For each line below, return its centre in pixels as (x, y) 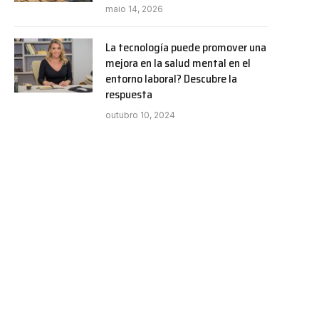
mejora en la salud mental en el (178, 63)
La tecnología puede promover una (186, 47)
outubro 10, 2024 (140, 115)
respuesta (129, 94)
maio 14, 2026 (134, 9)
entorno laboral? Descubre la (171, 78)
